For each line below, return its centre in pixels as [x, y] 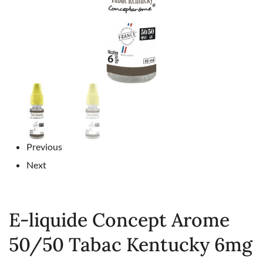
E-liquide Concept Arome [119, 220]
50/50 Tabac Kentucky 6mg [131, 245]
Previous [44, 147]
